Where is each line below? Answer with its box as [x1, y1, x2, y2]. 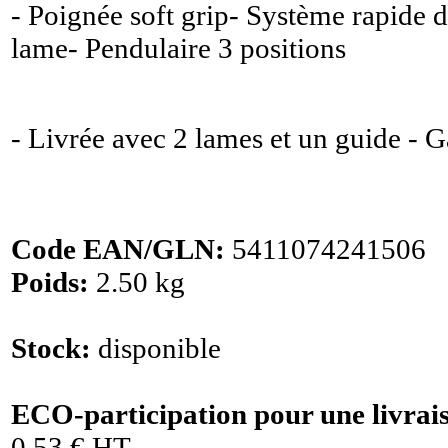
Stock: [11, 332, 91, 364]
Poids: [11, 266, 89, 298]
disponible [91, 332, 221, 364]
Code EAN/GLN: [11, 233, 225, 265]
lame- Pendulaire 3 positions [11, 32, 346, 64]
